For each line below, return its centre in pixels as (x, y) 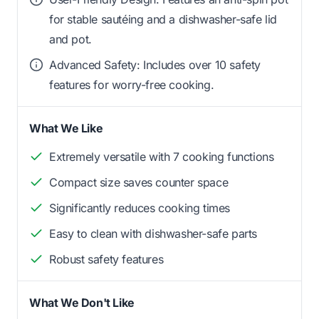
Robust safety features (106, 259)
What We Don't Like (82, 302)
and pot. (70, 39)
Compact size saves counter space (139, 182)
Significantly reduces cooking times (140, 208)
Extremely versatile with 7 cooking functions (162, 156)
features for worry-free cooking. (132, 84)
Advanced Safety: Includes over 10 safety (155, 64)
